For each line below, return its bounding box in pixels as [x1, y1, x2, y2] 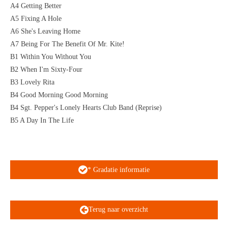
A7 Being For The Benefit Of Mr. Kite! [10, 40, 125, 48]
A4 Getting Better [10, 2, 62, 10]
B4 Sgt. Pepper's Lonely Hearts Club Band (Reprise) [10, 104, 162, 112]
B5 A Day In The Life [10, 117, 74, 125]
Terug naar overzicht [89, 206, 149, 214]
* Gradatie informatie [87, 165, 150, 174]
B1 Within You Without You [10, 53, 91, 61]
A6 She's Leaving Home [10, 27, 80, 36]
